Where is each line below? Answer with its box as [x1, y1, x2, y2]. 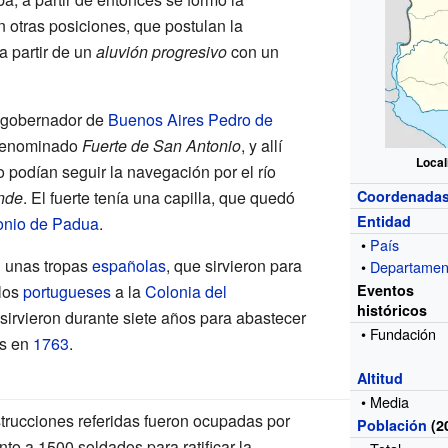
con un [226, 39, 279, 63]
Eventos [357, 279, 415, 300]
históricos [357, 299, 428, 320]
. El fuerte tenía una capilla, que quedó [22, 185, 295, 209]
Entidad [357, 210, 412, 231]
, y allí [240, 133, 282, 157]
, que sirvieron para [165, 253, 302, 277]
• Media [361, 390, 410, 412]
